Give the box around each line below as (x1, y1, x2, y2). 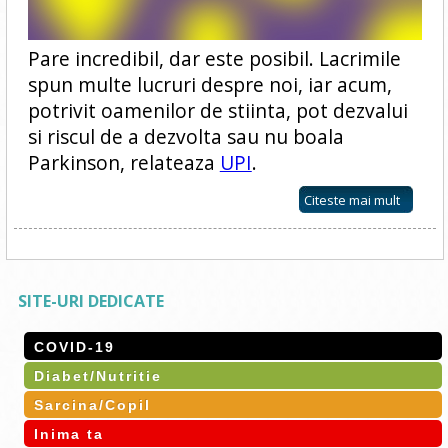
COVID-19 (33, 338, 115, 355)
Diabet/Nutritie (33, 367, 162, 384)
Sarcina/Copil (33, 396, 151, 413)
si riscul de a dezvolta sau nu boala (27, 122, 344, 150)
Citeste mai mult (304, 190, 401, 209)
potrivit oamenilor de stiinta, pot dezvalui (27, 96, 408, 124)
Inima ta (33, 425, 104, 442)
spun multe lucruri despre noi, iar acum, (27, 70, 392, 98)
